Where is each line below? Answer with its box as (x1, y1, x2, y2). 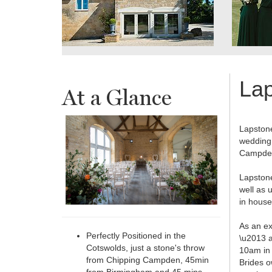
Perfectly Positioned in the (86, 231, 186, 241)
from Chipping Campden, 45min (86, 255, 209, 265)
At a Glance (62, 84, 172, 110)
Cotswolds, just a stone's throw (86, 243, 205, 253)
